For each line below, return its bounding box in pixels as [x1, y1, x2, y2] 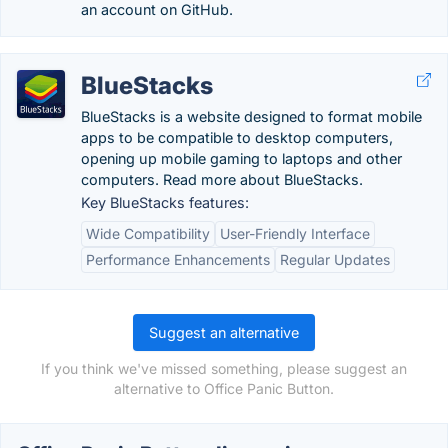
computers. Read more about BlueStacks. [81, 171, 363, 188]
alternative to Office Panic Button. [114, 380, 334, 397]
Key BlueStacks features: [81, 194, 249, 211]
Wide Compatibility [86, 225, 210, 242]
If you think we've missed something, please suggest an [41, 360, 407, 377]
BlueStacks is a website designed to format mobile [81, 108, 422, 125]
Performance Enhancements [86, 251, 270, 268]
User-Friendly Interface [220, 225, 370, 242]
